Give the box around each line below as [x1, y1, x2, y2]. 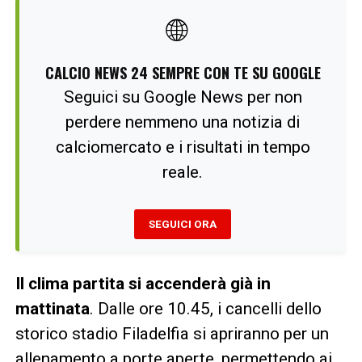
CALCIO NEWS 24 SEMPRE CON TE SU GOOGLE [44, 61, 321, 83]
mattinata [15, 298, 90, 318]
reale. [162, 162, 204, 182]
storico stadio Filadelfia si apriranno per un [15, 323, 329, 343]
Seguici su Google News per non [63, 86, 302, 107]
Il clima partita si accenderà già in [15, 273, 271, 293]
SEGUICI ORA [149, 217, 217, 230]
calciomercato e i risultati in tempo [55, 137, 310, 157]
